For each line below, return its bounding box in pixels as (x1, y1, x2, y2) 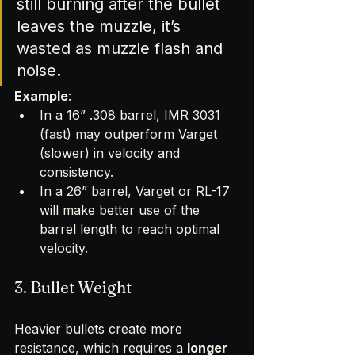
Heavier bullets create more (14, 320, 186, 337)
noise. (17, 60, 61, 80)
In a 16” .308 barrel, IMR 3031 (40, 106, 224, 123)
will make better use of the (40, 201, 204, 218)
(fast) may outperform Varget (40, 125, 221, 142)
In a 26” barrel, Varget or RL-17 (40, 182, 234, 199)
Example (14, 87, 68, 104)
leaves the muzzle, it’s (17, 16, 185, 36)
